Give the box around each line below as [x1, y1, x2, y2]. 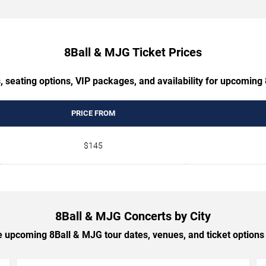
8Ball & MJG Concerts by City [55, 208, 211, 223]
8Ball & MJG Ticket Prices [64, 45, 202, 59]
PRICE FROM [71, 108, 115, 118]
